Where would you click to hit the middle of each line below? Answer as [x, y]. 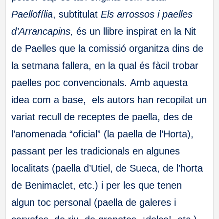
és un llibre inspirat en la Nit [135, 32]
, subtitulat [77, 14]
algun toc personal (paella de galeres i [94, 203]
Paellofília [32, 14]
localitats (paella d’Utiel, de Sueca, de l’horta [107, 168]
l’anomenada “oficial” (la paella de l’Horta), [103, 134]
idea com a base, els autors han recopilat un [109, 100]
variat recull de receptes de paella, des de [102, 117]
